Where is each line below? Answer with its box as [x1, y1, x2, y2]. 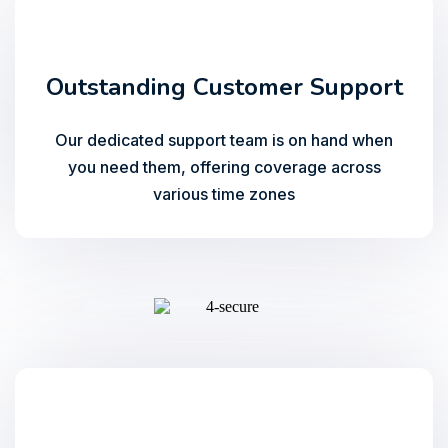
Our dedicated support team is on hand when [55, 130, 393, 150]
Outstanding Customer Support [45, 71, 403, 103]
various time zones [153, 184, 295, 204]
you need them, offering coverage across [67, 157, 381, 177]
